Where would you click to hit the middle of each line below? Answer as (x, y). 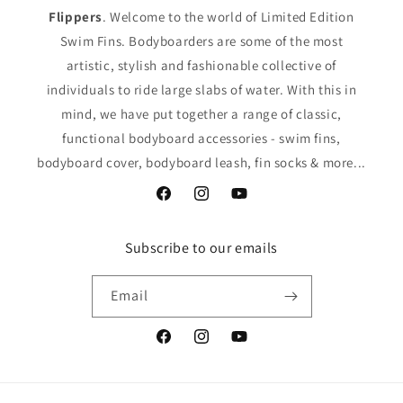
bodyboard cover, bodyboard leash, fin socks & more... (201, 162)
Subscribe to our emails (201, 248)
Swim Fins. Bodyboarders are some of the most (201, 41)
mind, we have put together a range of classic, (201, 114)
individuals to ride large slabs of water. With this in (201, 90)
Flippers (76, 17)
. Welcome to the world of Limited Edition (228, 17)
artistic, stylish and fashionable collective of (201, 65)
